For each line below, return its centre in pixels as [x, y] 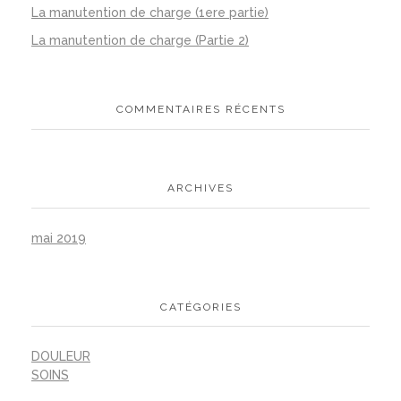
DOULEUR [61, 356]
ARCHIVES [200, 188]
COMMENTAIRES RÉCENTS [200, 109]
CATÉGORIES [200, 307]
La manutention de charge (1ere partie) [150, 13]
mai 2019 [59, 238]
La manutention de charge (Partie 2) [140, 40]
